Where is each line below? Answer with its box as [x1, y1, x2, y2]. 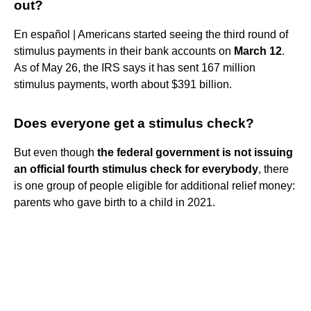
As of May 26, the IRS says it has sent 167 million [14, 61, 255, 74]
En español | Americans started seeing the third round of [14, 28, 288, 40]
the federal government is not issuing [97, 146, 293, 158]
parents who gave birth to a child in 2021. [14, 196, 215, 208]
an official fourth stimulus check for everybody [14, 162, 258, 175]
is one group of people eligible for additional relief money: [14, 179, 295, 192]
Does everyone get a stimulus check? [14, 115, 254, 131]
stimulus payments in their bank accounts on [14, 44, 234, 57]
